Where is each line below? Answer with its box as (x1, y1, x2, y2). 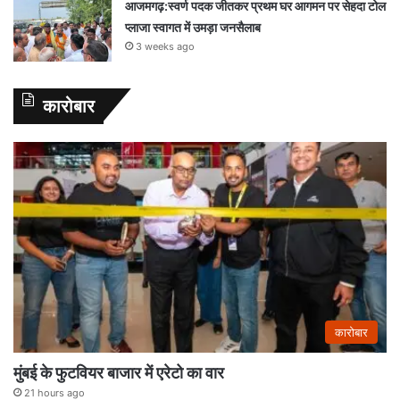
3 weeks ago (136, 39, 195, 53)
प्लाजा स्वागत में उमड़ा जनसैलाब (125, 19, 263, 35)
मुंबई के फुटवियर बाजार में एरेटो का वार (13, 362, 224, 382)
